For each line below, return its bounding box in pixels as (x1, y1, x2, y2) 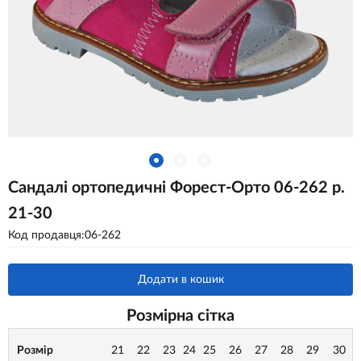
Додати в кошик (137, 274, 224, 285)
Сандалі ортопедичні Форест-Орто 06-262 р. (8, 180, 345, 196)
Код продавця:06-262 (8, 230, 121, 241)
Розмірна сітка (127, 308, 234, 324)
